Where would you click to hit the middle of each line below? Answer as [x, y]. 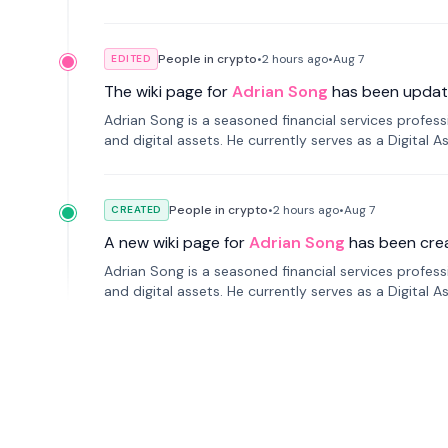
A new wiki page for [174, 242]
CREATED [136, 209]
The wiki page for [166, 91]
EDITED [131, 58]
